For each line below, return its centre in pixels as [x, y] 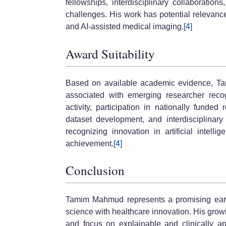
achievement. [90, 143]
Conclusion [95, 171]
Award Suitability [110, 53]
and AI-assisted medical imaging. [125, 27]
